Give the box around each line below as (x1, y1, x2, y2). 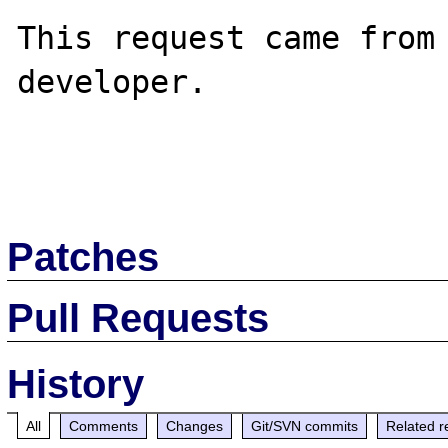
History (7, 361, 145, 406)
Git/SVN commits (251, 417, 359, 434)
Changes (166, 417, 224, 434)
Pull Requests (7, 295, 270, 340)
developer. (17, 63, 208, 100)
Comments (69, 417, 139, 434)
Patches (7, 234, 160, 279)
